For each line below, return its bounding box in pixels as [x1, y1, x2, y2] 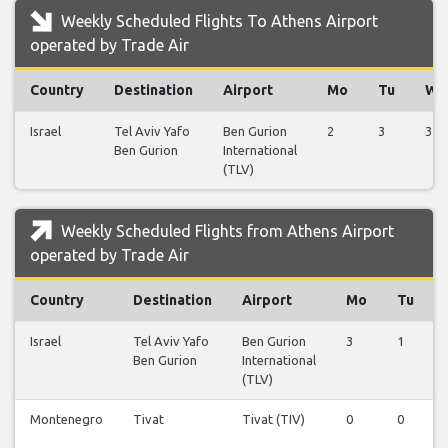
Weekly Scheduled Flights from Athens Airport [57, 222, 394, 241]
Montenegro [30, 412, 103, 427]
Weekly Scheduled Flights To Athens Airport [57, 12, 378, 31]
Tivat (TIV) [242, 412, 305, 427]
